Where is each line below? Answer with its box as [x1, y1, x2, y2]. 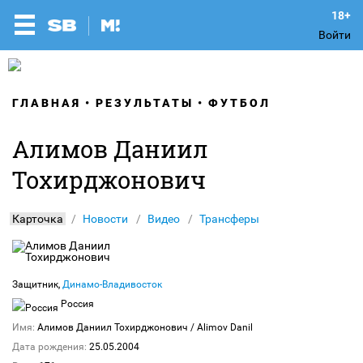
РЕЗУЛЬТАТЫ [96, 96, 194, 109]
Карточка [12, 212, 63, 225]
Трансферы [199, 212, 259, 225]
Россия [58, 298, 94, 310]
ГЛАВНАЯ [12, 96, 81, 109]
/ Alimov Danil [188, 322, 253, 333]
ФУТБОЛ [208, 96, 271, 109]
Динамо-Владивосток [62, 279, 162, 290]
